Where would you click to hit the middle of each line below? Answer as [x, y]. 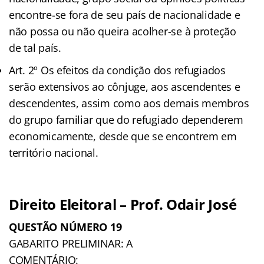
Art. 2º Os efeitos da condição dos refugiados [117, 70]
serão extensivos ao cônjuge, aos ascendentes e [125, 86]
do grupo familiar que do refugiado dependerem [126, 119]
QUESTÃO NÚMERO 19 [65, 227]
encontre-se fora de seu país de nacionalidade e [125, 14]
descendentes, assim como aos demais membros [129, 103]
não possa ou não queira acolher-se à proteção [123, 31]
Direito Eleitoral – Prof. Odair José [123, 204]
